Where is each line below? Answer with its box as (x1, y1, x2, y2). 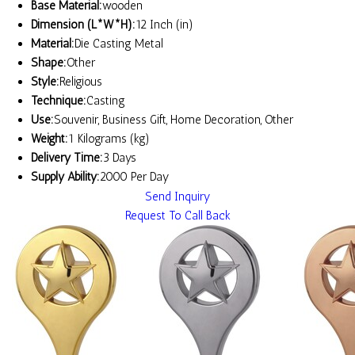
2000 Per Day (100, 170, 169, 185)
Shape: (31, 55, 67, 71)
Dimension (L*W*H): (31, 17, 136, 32)
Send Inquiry (145, 189, 210, 204)
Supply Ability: (31, 170, 100, 185)
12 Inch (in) (136, 17, 193, 32)
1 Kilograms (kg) (68, 132, 150, 147)
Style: (31, 74, 59, 90)
